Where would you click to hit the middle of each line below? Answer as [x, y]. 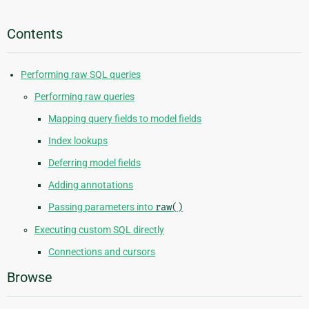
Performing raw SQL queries [81, 75]
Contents [35, 34]
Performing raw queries [84, 97]
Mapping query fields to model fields [125, 119]
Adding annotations [91, 185]
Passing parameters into [102, 207]
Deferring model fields [94, 163]
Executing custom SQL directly [99, 230]
